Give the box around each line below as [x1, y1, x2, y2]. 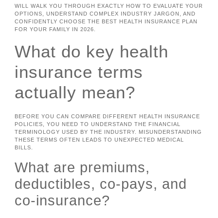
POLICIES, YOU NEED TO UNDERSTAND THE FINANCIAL [15, 121, 181, 127]
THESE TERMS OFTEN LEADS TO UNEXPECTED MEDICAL [15, 136, 184, 143]
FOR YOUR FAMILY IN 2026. [15, 26, 96, 33]
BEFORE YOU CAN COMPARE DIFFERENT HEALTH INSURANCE [15, 113, 200, 119]
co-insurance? [15, 193, 110, 209]
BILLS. [15, 144, 33, 150]
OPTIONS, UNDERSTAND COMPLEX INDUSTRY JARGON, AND [15, 11, 196, 17]
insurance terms [15, 62, 143, 81]
